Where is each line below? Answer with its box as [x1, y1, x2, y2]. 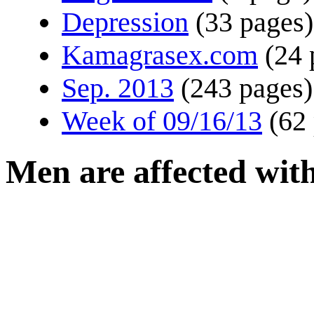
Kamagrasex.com [62, 39, 258, 71]
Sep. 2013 [62, 72, 174, 104]
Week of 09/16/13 [62, 105, 262, 137]
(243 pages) [181, 72, 313, 104]
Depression [62, 6, 189, 38]
